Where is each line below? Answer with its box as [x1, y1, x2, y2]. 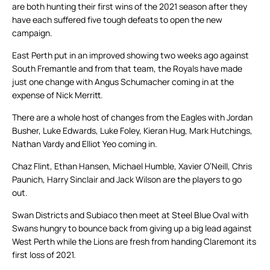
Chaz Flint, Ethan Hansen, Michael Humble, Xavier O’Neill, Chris [12, 160, 252, 172]
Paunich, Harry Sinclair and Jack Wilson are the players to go [12, 174, 242, 186]
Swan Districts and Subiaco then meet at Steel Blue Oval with [12, 209, 248, 221]
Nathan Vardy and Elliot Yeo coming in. [12, 138, 157, 150]
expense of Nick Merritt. [12, 89, 103, 101]
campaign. [12, 27, 52, 39]
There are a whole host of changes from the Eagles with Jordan [12, 111, 253, 124]
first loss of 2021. [12, 249, 76, 261]
